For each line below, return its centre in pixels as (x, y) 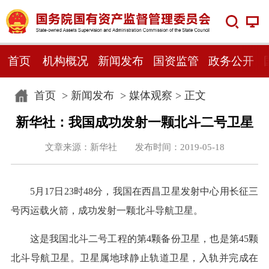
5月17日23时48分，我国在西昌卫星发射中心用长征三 (144, 192)
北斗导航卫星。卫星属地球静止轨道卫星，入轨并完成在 (134, 258)
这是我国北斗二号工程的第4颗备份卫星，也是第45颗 (144, 239)
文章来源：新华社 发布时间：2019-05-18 (134, 147)
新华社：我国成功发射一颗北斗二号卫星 (134, 122)
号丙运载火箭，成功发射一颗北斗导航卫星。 (107, 211)
